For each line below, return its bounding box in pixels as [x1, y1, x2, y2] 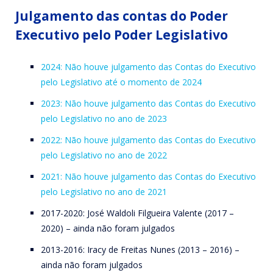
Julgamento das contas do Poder [15, 7, 228, 25]
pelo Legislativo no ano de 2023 [41, 113, 167, 125]
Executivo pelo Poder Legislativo [15, 26, 228, 44]
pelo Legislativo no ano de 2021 [41, 186, 167, 198]
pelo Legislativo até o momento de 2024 [41, 76, 202, 88]
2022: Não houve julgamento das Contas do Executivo [41, 134, 256, 146]
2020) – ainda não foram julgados [41, 222, 175, 235]
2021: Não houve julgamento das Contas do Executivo [41, 171, 256, 183]
